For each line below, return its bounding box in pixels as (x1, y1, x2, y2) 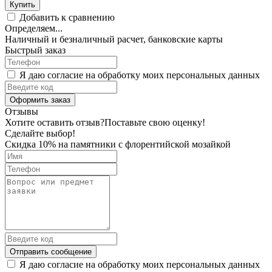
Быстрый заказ (5, 44, 66, 55)
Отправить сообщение (10, 246, 92, 256)
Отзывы (5, 106, 38, 117)
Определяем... (5, 22, 63, 33)
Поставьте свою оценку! (104, 117, 205, 127)
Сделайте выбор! (5, 127, 75, 138)
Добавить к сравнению (19, 12, 115, 22)
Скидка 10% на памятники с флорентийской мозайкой (5, 138, 231, 149)
